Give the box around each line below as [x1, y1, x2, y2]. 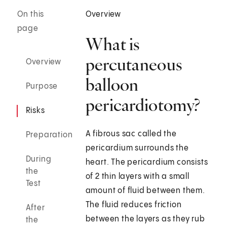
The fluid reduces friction [85, 201, 182, 210]
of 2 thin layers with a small [85, 172, 190, 181]
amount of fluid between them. [85, 186, 205, 196]
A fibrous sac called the [85, 130, 177, 139]
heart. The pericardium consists [85, 158, 208, 167]
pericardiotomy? [85, 94, 201, 116]
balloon [85, 74, 139, 96]
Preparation [25, 131, 73, 140]
